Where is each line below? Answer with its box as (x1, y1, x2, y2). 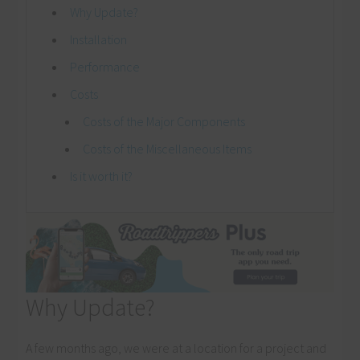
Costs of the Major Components (83, 113, 246, 130)
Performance (70, 59, 141, 76)
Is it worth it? (70, 168, 133, 185)
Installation (70, 31, 128, 48)
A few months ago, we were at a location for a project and (26, 340, 327, 357)
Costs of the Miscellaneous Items (83, 141, 252, 157)
